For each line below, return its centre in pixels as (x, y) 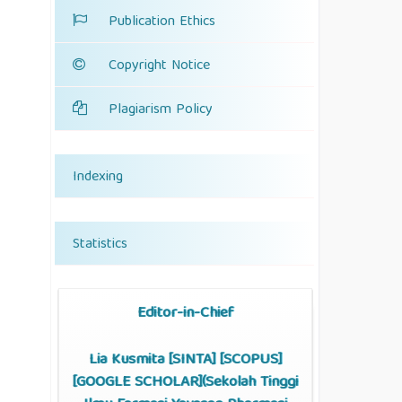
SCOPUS (251, 360)
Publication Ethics (162, 22)
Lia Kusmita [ (131, 360)
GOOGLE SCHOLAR (137, 382)
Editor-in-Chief (185, 314)
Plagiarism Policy (161, 110)
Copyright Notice (159, 66)
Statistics (100, 245)
